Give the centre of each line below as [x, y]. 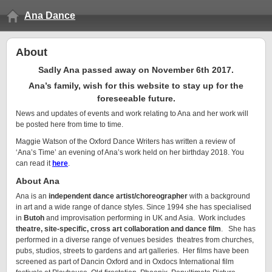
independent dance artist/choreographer [118, 196]
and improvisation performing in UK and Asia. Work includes [145, 218]
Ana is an [32, 196]
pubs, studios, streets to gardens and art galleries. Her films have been [132, 251]
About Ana [38, 181]
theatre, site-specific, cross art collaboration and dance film [118, 229]
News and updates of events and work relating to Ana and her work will [132, 114]
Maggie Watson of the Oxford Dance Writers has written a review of [125, 141]
